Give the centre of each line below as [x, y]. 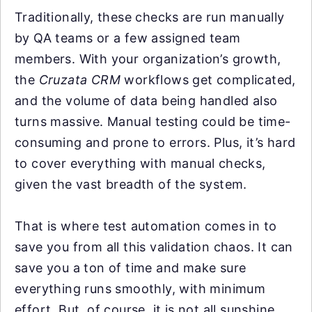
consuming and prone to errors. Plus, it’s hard [155, 142]
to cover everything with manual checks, [140, 163]
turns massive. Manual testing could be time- [153, 122]
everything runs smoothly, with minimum [140, 289]
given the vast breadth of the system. [131, 184]
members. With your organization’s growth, [148, 59]
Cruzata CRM [80, 80]
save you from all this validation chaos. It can [154, 247]
